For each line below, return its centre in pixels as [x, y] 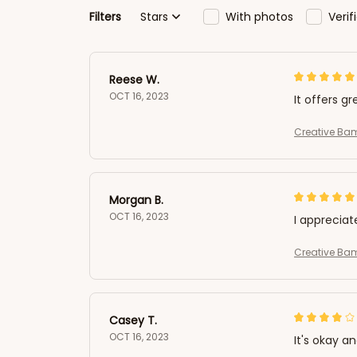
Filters [105, 16]
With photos [259, 16]
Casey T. [133, 320]
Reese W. [134, 80]
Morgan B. [136, 200]
